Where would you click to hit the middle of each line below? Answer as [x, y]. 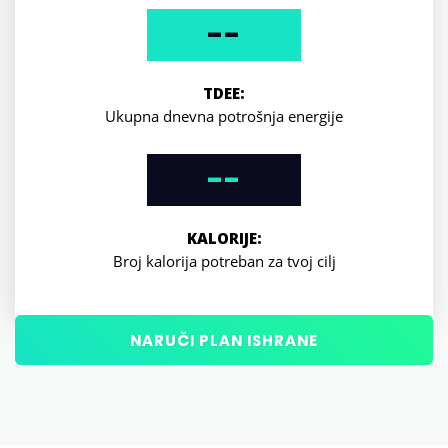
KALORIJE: [224, 237]
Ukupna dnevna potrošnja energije [224, 115]
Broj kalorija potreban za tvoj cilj [224, 260]
